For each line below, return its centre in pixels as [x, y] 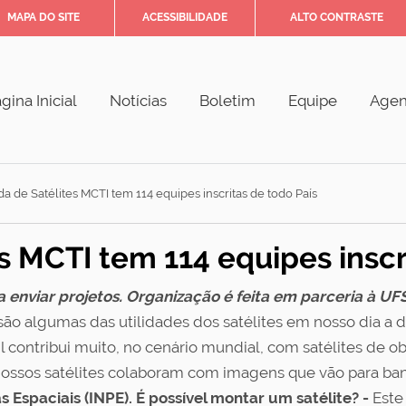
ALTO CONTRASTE [337, 17]
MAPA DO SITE [43, 17]
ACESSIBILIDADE [185, 17]
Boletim [227, 101]
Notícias [138, 101]
